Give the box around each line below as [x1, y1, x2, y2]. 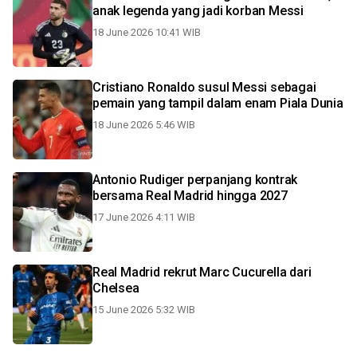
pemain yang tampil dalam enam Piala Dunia [92, 96, 343, 111]
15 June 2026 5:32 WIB [92, 304, 195, 316]
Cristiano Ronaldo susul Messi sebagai [92, 80, 316, 95]
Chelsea [92, 280, 139, 296]
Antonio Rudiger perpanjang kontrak [92, 172, 298, 187]
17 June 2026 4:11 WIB [92, 211, 195, 223]
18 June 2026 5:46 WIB [92, 119, 195, 131]
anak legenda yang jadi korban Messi [92, 3, 304, 18]
